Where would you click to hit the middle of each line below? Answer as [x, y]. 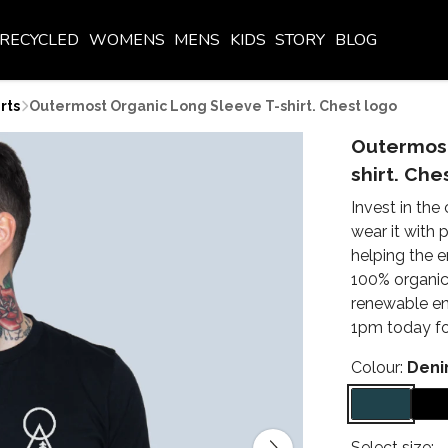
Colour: [379, 367]
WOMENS [126, 40]
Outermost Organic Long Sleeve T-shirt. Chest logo [213, 106]
